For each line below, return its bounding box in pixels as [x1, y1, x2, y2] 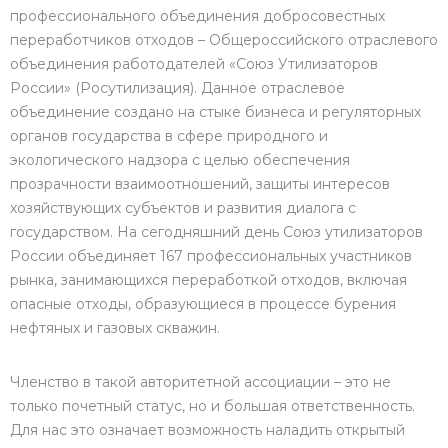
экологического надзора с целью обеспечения [10, 151, 350, 169]
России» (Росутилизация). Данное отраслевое [10, 79, 345, 97]
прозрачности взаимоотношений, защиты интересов [10, 175, 390, 193]
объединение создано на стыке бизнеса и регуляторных [10, 103, 421, 121]
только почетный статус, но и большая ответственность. [10, 397, 415, 415]
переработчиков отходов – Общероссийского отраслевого [10, 31, 438, 49]
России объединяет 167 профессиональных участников [10, 247, 412, 265]
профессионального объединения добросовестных [10, 7, 385, 25]
